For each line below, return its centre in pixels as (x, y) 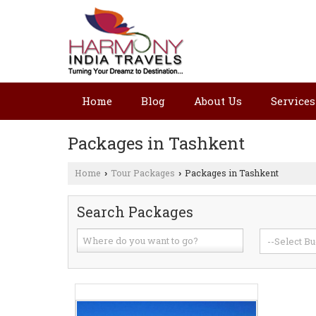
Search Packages (135, 212)
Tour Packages (143, 173)
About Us (218, 101)
